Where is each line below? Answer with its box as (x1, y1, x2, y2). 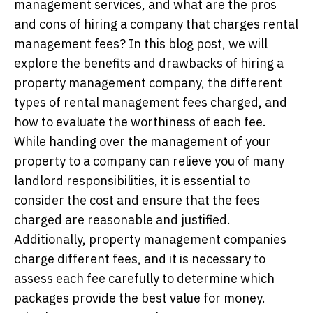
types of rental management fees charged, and (14, 94, 287, 110)
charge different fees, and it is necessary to (14, 250, 265, 267)
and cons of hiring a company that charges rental (14, 15, 298, 32)
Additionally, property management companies (14, 231, 286, 247)
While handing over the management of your (14, 133, 271, 150)
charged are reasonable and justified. (14, 211, 231, 228)
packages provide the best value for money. (14, 289, 265, 306)
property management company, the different (14, 74, 282, 91)
